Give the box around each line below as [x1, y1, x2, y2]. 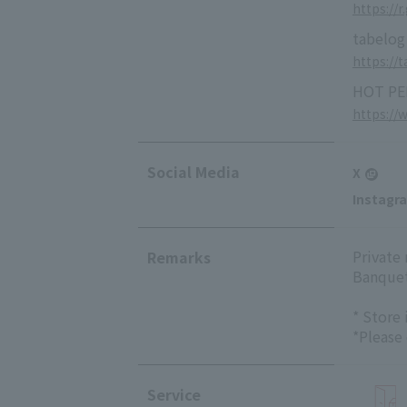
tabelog [352, 26, 405, 49]
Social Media [147, 160, 240, 183]
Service [147, 382, 201, 405]
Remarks [147, 245, 211, 268]
